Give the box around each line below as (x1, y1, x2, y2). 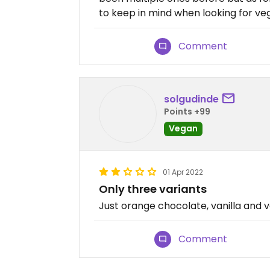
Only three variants (99, 181, 207, 196)
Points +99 (164, 105, 210, 118)
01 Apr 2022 (163, 167, 203, 177)
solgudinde (164, 92, 219, 106)
